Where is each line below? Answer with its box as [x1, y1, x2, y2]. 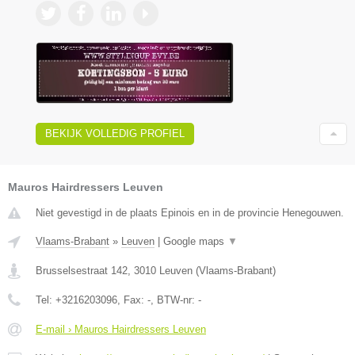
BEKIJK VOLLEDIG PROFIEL [45, 127, 185, 139]
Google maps [163, 235, 227, 247]
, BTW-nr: [151, 293, 198, 306]
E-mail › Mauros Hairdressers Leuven [36, 323, 206, 335]
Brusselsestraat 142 [36, 264, 128, 277]
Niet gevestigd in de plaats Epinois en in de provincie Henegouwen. [36, 206, 344, 219]
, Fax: [117, 293, 147, 306]
